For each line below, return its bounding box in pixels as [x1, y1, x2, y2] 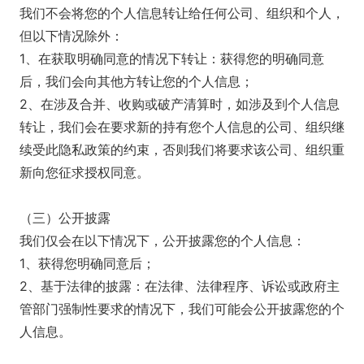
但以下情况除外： [19, 28, 123, 44]
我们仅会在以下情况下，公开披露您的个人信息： [19, 232, 305, 249]
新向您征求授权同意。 [19, 164, 149, 180]
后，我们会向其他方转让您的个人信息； [19, 73, 253, 89]
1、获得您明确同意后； [19, 255, 155, 271]
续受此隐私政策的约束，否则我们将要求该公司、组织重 [19, 141, 344, 158]
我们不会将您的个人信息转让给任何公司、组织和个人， [19, 5, 344, 21]
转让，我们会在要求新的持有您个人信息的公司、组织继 [19, 119, 344, 135]
